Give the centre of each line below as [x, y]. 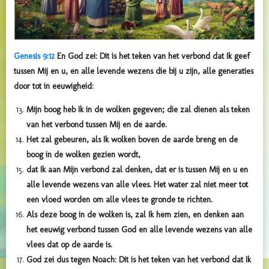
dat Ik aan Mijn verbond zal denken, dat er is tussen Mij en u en [137, 170]
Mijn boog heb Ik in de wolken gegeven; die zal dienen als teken [138, 110]
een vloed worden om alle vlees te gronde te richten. [119, 200]
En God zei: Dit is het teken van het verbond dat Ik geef [153, 56]
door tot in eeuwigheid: [54, 86]
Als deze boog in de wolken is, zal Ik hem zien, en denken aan [135, 215]
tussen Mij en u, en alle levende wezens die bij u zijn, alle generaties [134, 71]
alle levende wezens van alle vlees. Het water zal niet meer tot [137, 185]
